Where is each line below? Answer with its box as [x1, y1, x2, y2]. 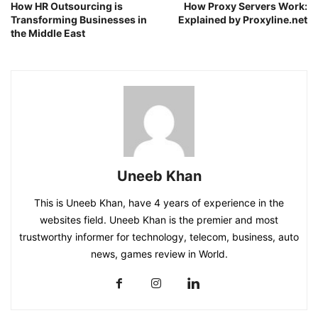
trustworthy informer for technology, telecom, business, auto [19, 230, 299, 243]
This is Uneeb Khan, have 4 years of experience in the [34, 196, 284, 209]
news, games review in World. [90, 247, 228, 260]
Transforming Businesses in [11, 13, 147, 26]
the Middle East [11, 26, 85, 39]
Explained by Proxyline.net [178, 13, 307, 26]
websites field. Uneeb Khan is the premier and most [40, 213, 278, 226]
